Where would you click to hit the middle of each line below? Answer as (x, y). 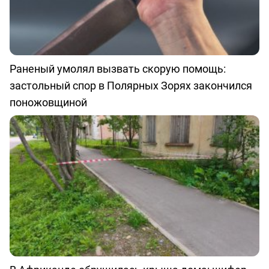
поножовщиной (48, 102)
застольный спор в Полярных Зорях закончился (131, 86)
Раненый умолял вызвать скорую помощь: (118, 69)
